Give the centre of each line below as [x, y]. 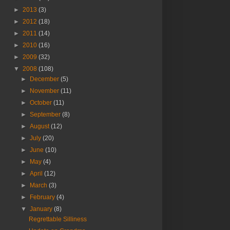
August [41, 127]
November [45, 91]
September [46, 115]
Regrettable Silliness [57, 219]
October [42, 103]
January [42, 209]
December [45, 79]
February [43, 197]
